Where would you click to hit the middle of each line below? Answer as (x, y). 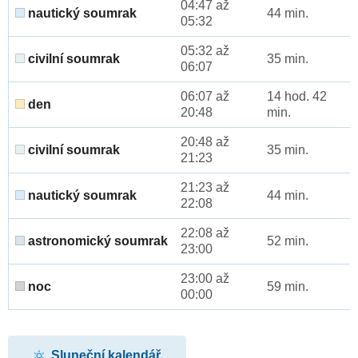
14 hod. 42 (297, 97)
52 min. (288, 241)
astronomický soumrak (96, 241)
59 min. (288, 287)
